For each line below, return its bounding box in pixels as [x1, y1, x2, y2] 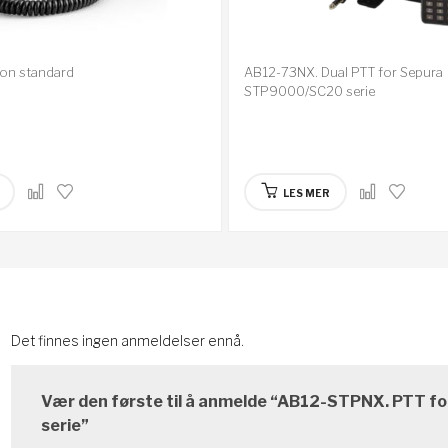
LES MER [283, 186, 330, 199]
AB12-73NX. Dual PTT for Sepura [244, 63, 443, 80]
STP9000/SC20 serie [244, 82, 375, 99]
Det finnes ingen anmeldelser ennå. [11, 331, 244, 349]
